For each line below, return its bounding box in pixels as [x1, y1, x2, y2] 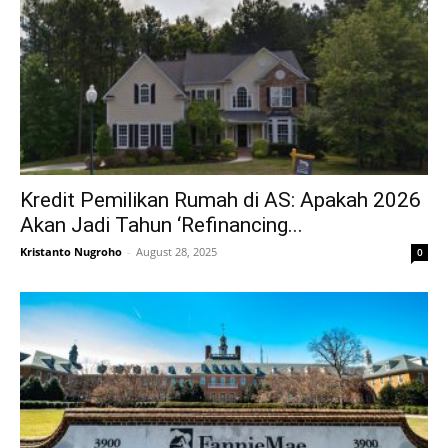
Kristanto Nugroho [20, 244, 122, 260]
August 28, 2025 [136, 244, 217, 260]
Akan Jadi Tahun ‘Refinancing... [20, 213, 303, 238]
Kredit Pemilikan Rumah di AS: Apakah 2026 [20, 188, 421, 213]
